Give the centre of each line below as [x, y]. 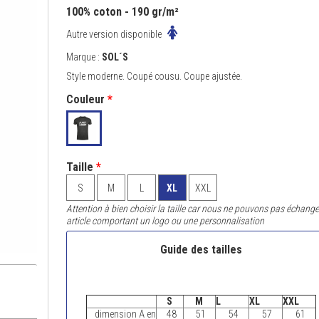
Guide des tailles [201, 250]
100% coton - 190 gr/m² [122, 12]
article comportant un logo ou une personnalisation [165, 221]
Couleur [85, 99]
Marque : [84, 57]
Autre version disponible [115, 34]
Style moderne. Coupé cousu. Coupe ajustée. [154, 76]
